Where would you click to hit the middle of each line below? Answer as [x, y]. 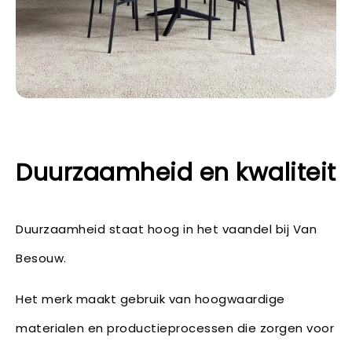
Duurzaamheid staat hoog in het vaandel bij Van [166, 229]
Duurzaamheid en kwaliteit [176, 173]
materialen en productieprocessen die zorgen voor [175, 328]
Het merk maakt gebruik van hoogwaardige [150, 299]
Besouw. [41, 258]
